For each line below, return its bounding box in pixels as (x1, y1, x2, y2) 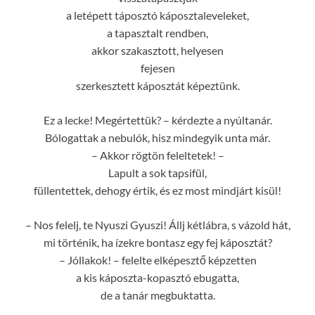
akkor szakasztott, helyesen (91, 43, 224, 57)
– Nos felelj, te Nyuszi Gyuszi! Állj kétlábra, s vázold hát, (25, 217, 290, 231)
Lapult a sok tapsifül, (108, 165, 207, 179)
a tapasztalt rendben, (107, 25, 208, 39)
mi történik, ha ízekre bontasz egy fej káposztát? (43, 235, 272, 249)
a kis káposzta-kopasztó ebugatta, (76, 270, 239, 284)
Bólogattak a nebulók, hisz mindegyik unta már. (45, 130, 270, 144)
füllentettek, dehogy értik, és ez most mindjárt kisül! (34, 183, 281, 197)
